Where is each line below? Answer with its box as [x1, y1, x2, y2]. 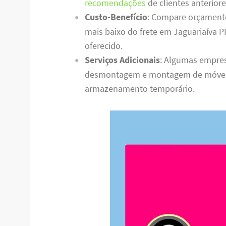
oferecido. [84, 40, 123, 52]
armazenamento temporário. [84, 83, 195, 95]
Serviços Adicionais [84, 54, 160, 66]
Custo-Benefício [84, 11, 147, 23]
